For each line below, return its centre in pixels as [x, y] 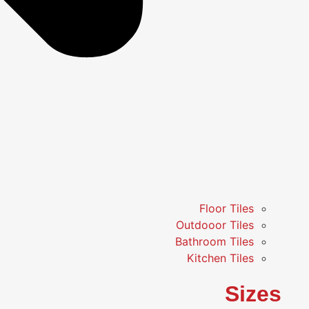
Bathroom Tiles [215, 241]
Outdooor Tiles [215, 225]
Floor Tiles [227, 208]
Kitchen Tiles [220, 258]
